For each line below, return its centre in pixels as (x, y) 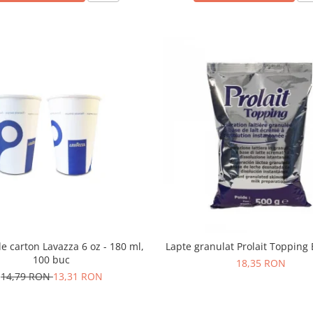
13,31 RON (78, 277)
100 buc (52, 260)
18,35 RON (261, 263)
